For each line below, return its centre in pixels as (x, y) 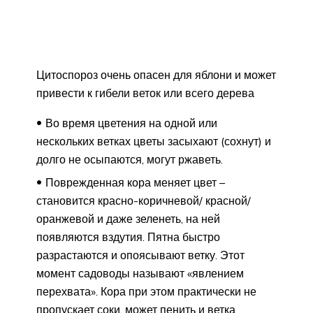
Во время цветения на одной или (131, 123)
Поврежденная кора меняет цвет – (135, 183)
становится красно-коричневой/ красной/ (144, 201)
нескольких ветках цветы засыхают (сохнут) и (154, 141)
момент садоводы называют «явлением (140, 274)
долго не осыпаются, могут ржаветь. (130, 160)
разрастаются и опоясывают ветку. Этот (140, 255)
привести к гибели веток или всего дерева (145, 93)
